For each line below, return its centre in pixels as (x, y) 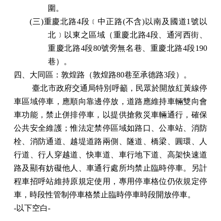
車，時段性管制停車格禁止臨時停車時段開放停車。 (105, 195)
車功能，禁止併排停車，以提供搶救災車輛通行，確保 (110, 115)
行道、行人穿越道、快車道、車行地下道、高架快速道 (110, 155)
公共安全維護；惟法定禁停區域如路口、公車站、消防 (110, 128)
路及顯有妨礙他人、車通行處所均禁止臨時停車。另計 (110, 168)
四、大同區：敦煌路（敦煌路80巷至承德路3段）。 (103, 75)
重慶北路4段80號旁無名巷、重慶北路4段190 (128, 48)
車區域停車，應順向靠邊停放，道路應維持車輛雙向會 (110, 101)
